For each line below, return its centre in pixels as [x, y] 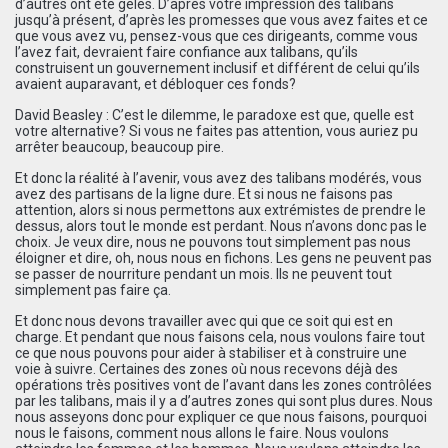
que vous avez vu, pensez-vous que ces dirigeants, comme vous [216, 35]
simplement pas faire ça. [93, 289]
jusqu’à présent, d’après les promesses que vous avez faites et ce [221, 19]
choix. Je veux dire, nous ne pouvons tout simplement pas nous [213, 241]
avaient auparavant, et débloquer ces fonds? [155, 83]
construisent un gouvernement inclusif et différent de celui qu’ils [217, 67]
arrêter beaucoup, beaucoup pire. [119, 146]
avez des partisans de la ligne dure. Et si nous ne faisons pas [204, 193]
